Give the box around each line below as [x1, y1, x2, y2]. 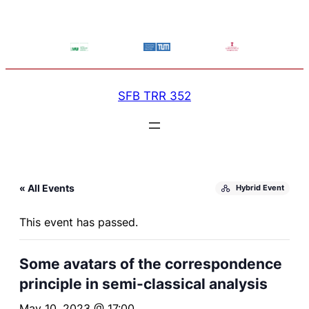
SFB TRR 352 [118, 88, 191, 103]
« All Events [19, 181, 74, 194]
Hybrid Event [236, 183, 284, 193]
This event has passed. [19, 215, 138, 229]
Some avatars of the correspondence [19, 255, 282, 272]
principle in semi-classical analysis [19, 275, 268, 292]
